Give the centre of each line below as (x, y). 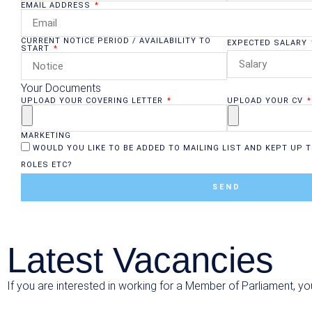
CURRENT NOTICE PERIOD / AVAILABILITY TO (116, 41)
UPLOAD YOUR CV (266, 101)
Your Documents (61, 88)
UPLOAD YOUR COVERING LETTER (93, 101)
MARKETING (46, 135)
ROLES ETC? (47, 165)
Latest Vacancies (140, 260)
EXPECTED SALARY (268, 42)
